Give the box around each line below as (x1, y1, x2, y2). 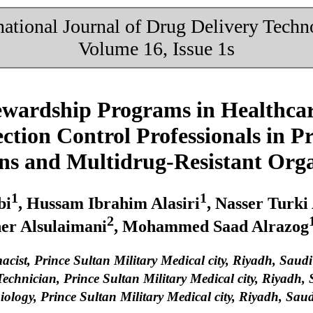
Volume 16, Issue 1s (78, 38, 235, 59)
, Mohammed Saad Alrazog (113, 217, 309, 235)
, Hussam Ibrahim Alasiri (17, 194, 200, 212)
